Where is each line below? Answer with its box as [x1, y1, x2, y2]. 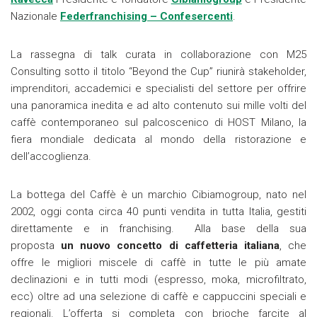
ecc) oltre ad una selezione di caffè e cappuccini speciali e [11, 289, 306, 303]
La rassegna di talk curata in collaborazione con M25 [11, 47, 306, 61]
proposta [11, 238, 62, 252]
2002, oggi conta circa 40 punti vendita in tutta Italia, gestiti [11, 204, 306, 218]
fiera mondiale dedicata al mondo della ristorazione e [11, 132, 306, 146]
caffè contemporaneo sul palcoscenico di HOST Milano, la [11, 115, 306, 129]
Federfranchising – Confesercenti [60, 9, 233, 23]
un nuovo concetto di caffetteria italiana [61, 238, 279, 252]
